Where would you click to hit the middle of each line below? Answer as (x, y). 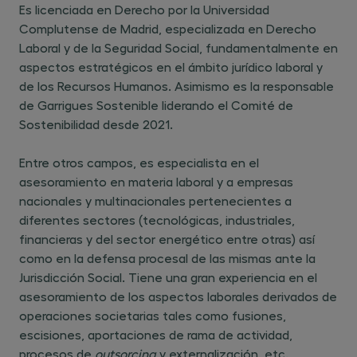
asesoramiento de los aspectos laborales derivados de (178, 296)
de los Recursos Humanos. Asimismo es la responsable (177, 86)
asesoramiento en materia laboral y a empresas (156, 181)
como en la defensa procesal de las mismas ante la (167, 258)
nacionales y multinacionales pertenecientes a (155, 200)
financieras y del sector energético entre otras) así (167, 239)
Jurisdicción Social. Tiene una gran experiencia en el (168, 277)
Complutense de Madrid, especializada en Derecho (168, 28)
